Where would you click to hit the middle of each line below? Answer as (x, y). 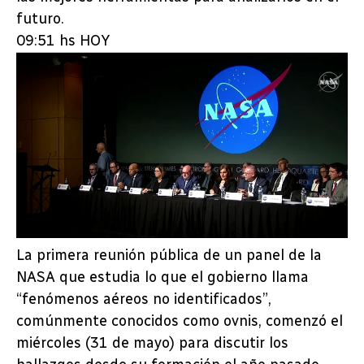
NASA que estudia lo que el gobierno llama (162, 277)
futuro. (40, 18)
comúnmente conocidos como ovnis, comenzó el (180, 321)
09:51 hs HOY (63, 40)
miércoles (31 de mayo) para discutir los (152, 343)
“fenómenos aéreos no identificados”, (144, 299)
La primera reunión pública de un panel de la (169, 256)
